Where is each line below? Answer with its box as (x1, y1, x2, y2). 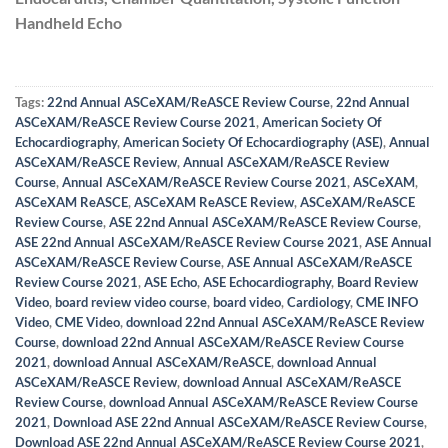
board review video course (55, 294, 207, 311)
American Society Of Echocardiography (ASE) (123, 134, 383, 151)
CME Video (55, 314, 120, 331)
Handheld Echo (15, 13, 122, 33)
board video (213, 294, 281, 311)
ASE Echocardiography (203, 274, 331, 291)
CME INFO (356, 294, 418, 311)
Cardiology (287, 294, 350, 311)
